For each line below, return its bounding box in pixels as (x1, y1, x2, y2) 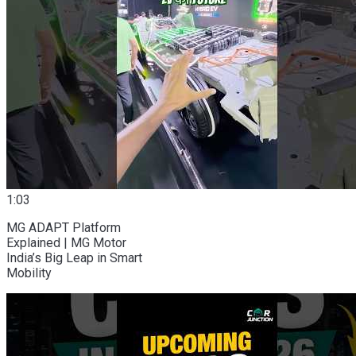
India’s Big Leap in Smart (6, 250, 142, 265)
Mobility (6, 265, 52, 281)
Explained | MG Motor (6, 234, 126, 250)
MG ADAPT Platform (6, 219, 121, 235)
